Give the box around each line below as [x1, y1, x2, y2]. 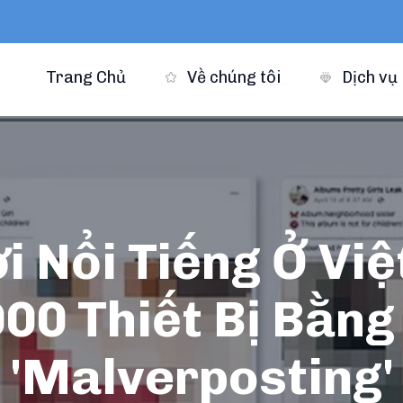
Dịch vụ [337, 67, 401, 87]
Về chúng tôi [183, 67, 281, 87]
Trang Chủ [45, 67, 126, 87]
